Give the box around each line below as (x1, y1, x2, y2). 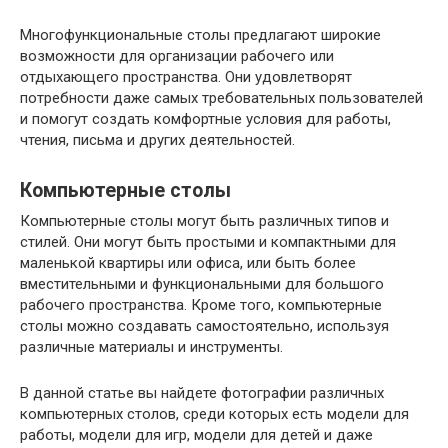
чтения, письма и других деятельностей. (20, 130, 295, 149)
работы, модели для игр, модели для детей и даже (20, 425, 373, 444)
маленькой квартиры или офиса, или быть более (20, 253, 356, 272)
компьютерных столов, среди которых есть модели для (20, 404, 409, 423)
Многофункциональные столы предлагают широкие (20, 25, 381, 44)
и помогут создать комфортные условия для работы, (20, 109, 391, 128)
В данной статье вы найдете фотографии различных (20, 383, 384, 402)
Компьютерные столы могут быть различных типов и (20, 211, 389, 230)
